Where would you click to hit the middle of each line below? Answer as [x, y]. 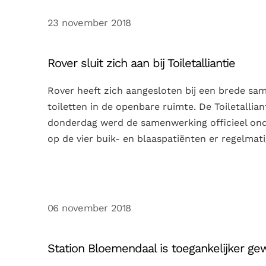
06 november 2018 [89, 208]
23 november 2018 [89, 23]
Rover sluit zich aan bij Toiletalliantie [141, 63]
